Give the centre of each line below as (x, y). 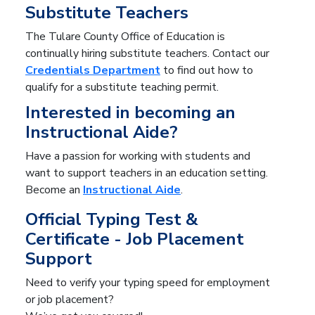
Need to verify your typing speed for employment (148, 282)
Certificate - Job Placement (135, 239)
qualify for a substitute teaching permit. (123, 87)
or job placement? (70, 299)
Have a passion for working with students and (138, 156)
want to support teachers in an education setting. (147, 173)
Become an (54, 189)
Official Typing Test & (112, 219)
